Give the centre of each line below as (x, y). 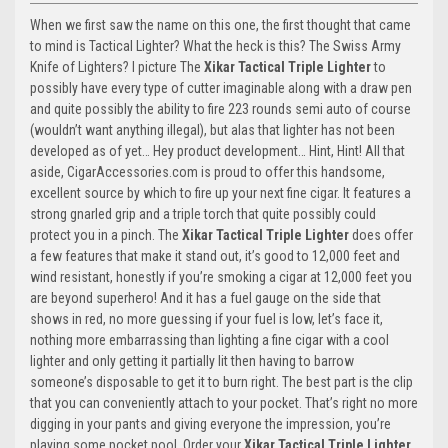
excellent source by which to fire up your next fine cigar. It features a (220, 192)
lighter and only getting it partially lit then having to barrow (192, 360)
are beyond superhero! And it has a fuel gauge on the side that (205, 297)
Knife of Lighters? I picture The (117, 66)
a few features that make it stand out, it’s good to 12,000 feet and (215, 255)
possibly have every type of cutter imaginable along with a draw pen (221, 87)
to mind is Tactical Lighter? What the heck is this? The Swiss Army (215, 45)
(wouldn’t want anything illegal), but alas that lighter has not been (212, 129)
